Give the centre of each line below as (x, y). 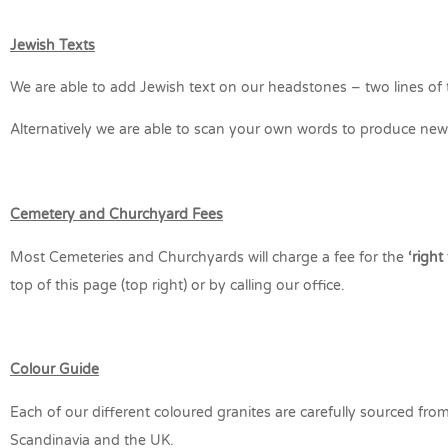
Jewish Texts (52, 45)
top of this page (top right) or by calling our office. (177, 285)
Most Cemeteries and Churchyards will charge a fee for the (209, 257)
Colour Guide (54, 370)
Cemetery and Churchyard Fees (116, 215)
